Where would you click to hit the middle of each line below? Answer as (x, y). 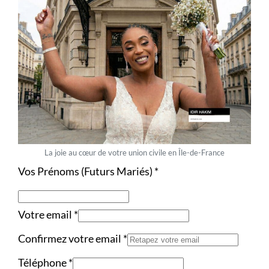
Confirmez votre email (71, 239)
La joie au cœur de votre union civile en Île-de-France (134, 153)
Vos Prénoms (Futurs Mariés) (86, 171)
